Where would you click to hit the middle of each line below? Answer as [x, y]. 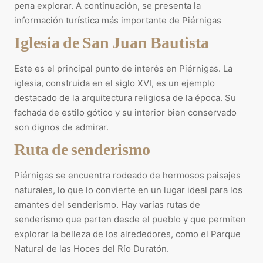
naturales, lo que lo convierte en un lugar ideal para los [128, 190]
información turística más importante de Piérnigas [118, 20]
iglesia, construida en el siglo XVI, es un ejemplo [114, 83]
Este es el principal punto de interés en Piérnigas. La [123, 68]
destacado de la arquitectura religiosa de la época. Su [125, 97]
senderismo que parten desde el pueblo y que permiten [130, 219]
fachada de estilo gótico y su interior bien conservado [125, 112]
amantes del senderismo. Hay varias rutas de [107, 204]
